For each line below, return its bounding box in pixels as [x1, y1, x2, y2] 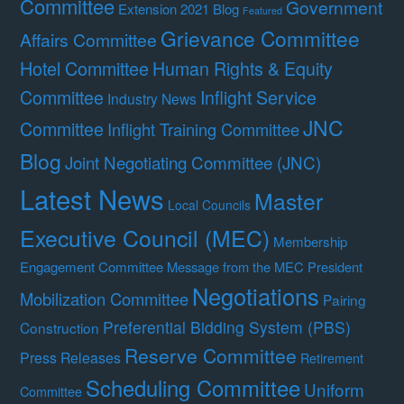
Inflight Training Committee [107, 117, 300, 142]
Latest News [20, 179, 165, 218]
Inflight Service [200, 84, 317, 111]
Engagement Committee [20, 257, 164, 277]
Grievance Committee [161, 23, 361, 53]
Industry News [107, 88, 197, 109]
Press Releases [20, 347, 122, 369]
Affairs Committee [20, 27, 158, 52]
